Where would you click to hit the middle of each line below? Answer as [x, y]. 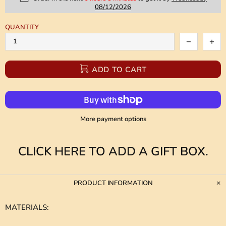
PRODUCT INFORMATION [113, 183]
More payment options [113, 119]
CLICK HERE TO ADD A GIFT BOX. [113, 152]
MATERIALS [26, 208]
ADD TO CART [119, 69]
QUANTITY [22, 27]
